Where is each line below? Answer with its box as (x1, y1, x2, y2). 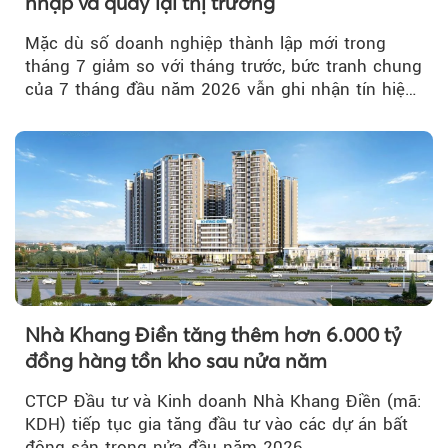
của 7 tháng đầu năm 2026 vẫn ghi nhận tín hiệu (25, 78, 415, 99)
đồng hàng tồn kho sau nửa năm (25, 347, 327, 373)
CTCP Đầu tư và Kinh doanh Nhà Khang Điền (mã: (25, 390, 421, 411)
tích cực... (25, 101, 103, 122)
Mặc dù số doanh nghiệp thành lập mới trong (25, 32, 386, 53)
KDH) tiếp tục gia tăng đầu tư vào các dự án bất (25, 413, 408, 434)
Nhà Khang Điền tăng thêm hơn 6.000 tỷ (25, 321, 402, 347)
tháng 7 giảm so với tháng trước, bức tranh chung (25, 55, 422, 76)
